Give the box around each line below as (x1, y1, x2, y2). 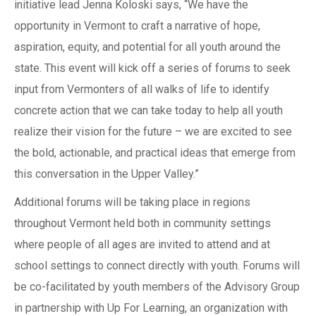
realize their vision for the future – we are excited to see (14, 125, 292, 139)
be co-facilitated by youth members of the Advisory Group (14, 280, 300, 294)
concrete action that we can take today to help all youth (14, 104, 283, 118)
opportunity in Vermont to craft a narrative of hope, (14, 19, 260, 33)
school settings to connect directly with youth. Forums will (14, 259, 300, 273)
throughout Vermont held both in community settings (14, 217, 271, 231)
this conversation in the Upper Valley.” (14, 167, 199, 181)
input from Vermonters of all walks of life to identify (14, 83, 269, 97)
